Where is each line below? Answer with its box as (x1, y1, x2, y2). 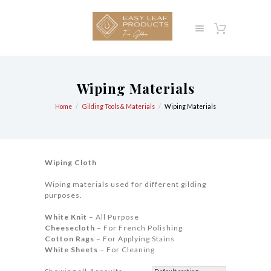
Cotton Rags (45, 233, 94, 243)
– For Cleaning (98, 244, 155, 254)
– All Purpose (89, 212, 139, 221)
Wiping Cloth (45, 157, 97, 167)
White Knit (45, 212, 89, 221)
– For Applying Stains (94, 233, 175, 243)
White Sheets (45, 244, 98, 254)
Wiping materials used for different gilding (45, 179, 206, 189)
